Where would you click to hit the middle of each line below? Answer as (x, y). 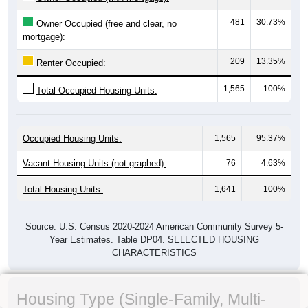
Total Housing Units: (63, 189)
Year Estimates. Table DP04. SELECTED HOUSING (154, 239)
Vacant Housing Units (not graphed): (95, 163)
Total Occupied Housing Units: (97, 90)
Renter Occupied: (71, 63)
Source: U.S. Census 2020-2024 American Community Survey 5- (154, 226)
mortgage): (44, 36)
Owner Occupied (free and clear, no (107, 23)
